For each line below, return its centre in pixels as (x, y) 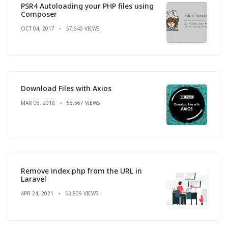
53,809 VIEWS (82, 193)
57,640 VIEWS (83, 28)
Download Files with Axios (66, 88)
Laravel (34, 179)
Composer (39, 14)
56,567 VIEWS (83, 103)
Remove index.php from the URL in (81, 170)
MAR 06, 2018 (38, 103)
